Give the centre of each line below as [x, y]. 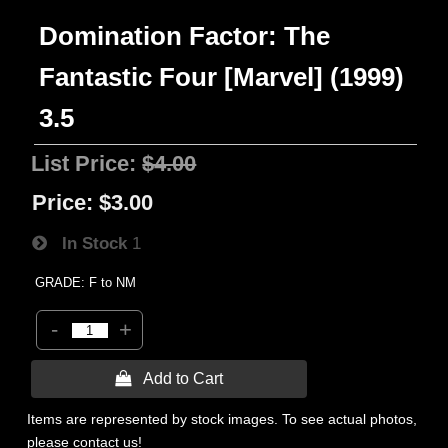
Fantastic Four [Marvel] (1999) [222, 77]
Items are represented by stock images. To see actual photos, [222, 419]
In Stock [87, 243]
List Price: [87, 163]
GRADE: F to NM [86, 282]
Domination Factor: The [185, 36]
